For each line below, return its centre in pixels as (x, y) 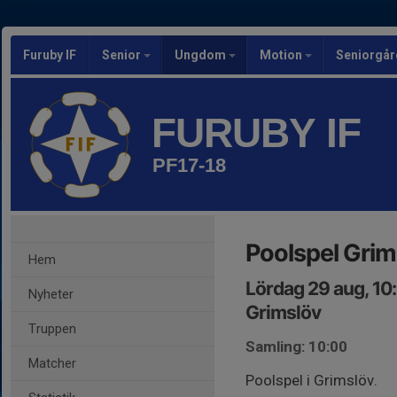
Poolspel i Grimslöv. (311, 380)
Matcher (52, 363)
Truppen (52, 329)
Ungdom (202, 55)
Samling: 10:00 (296, 346)
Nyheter (51, 294)
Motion (282, 55)
